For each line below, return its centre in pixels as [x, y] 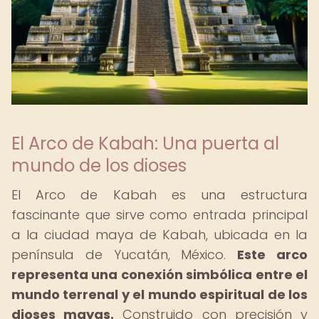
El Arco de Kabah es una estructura [159, 195]
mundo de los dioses [99, 166]
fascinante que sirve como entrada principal [159, 215]
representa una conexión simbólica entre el [159, 274]
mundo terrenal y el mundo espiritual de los [159, 294]
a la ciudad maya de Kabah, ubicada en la [159, 235]
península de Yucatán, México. [125, 255]
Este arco [273, 255]
